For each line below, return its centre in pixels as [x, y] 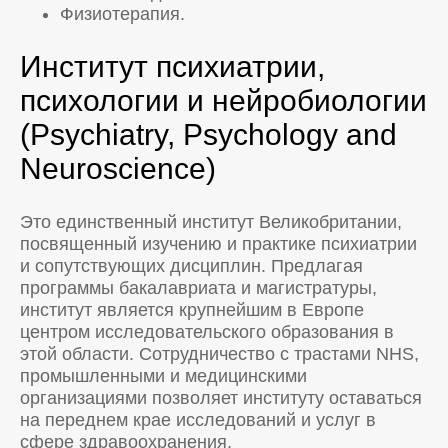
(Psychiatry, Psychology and [208, 135]
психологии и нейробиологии [223, 101]
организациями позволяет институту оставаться [221, 398]
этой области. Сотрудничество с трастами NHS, [219, 354]
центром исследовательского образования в [207, 332]
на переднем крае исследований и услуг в [198, 420]
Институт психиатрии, [172, 67]
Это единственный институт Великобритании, [211, 222]
